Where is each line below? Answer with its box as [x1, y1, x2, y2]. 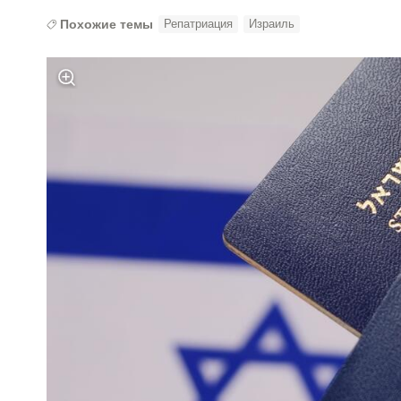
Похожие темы [60, 17, 154, 31]
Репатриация [164, 17, 234, 30]
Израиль [249, 17, 295, 30]
